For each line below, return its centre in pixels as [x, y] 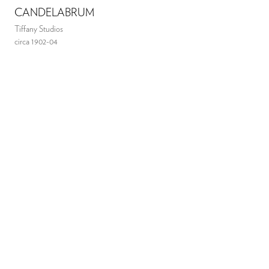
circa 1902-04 [36, 42]
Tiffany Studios [39, 30]
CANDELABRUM [55, 14]
